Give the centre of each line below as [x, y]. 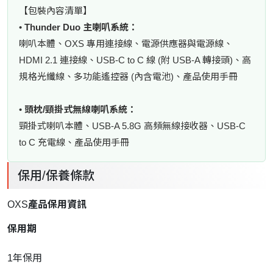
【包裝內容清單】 [55, 10]
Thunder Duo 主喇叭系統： [81, 27]
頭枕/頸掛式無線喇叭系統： [80, 109]
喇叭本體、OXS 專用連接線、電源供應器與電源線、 [126, 43]
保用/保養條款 [56, 175]
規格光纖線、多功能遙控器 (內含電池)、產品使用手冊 [128, 76]
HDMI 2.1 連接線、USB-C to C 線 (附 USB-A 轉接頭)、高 [135, 60]
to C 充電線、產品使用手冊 [74, 142]
